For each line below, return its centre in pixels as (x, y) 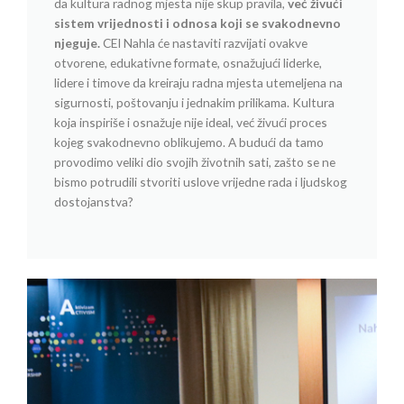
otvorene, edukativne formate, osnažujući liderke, (188, 62)
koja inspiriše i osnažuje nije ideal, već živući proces (191, 122)
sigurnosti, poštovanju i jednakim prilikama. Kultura (194, 102)
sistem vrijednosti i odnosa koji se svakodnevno (197, 23)
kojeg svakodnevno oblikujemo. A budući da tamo (189, 142)
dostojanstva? (94, 201)
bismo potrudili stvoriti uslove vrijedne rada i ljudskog (201, 181)
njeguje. (78, 42)
